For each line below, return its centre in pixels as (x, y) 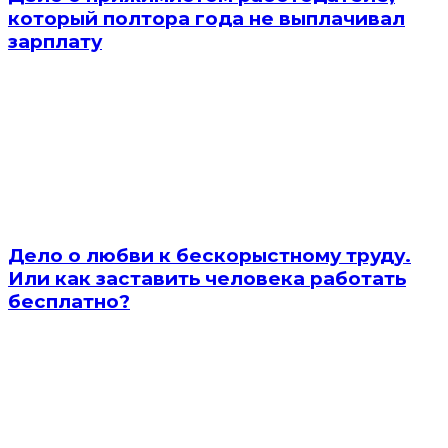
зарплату (55, 41)
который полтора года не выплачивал (206, 18)
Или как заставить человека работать (207, 279)
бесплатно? (69, 302)
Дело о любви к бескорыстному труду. (209, 256)
